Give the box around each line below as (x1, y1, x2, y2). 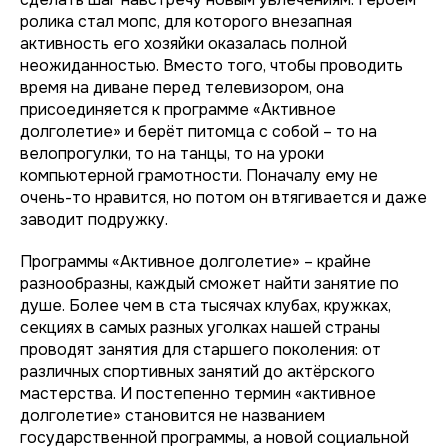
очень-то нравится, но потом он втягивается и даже (20, 187, 427, 208)
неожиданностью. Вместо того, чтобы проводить (20, 55, 403, 76)
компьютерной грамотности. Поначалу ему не (20, 165, 378, 186)
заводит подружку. (20, 209, 168, 230)
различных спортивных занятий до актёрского (20, 361, 375, 382)
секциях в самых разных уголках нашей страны (20, 317, 380, 338)
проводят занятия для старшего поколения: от (20, 339, 381, 360)
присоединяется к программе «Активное (20, 99, 336, 120)
